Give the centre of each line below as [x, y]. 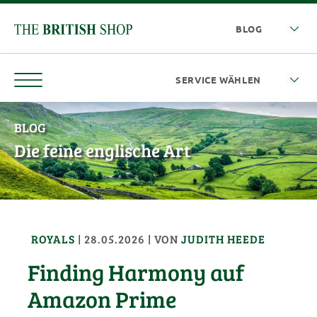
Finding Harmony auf [136, 272]
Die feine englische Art [102, 150]
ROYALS [55, 238]
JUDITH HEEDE [224, 238]
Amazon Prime [102, 299]
